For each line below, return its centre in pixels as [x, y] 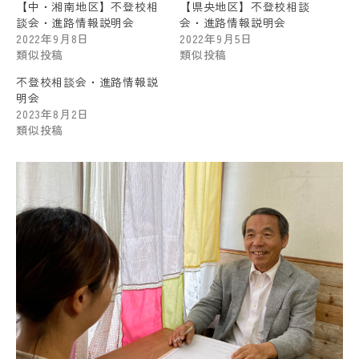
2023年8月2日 [53, 114]
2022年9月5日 [216, 38]
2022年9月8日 [53, 38]
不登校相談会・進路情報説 [87, 82]
